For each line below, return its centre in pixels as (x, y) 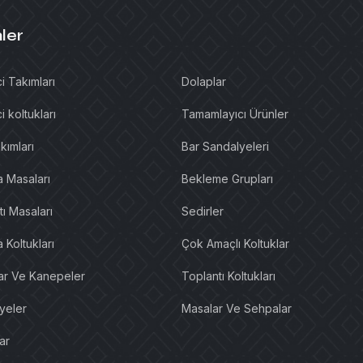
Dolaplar (204, 82)
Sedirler (203, 211)
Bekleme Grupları (227, 179)
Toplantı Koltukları (228, 276)
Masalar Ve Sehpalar (237, 309)
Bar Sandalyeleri (225, 147)
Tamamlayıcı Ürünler (235, 114)
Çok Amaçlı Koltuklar (235, 244)
